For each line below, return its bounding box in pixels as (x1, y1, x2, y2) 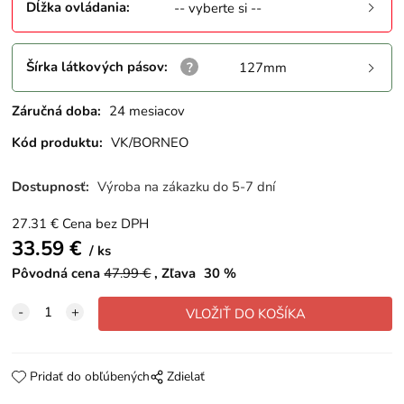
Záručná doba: (12, 101, 102, 120)
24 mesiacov (109, 101, 186, 120)
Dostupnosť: (12, 178, 94, 197)
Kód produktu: (12, 133, 104, 151)
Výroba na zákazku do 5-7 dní (97, 178, 276, 197)
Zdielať (166, 368, 205, 386)
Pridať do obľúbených (29, 368, 150, 386)
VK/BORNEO (111, 133, 189, 151)
